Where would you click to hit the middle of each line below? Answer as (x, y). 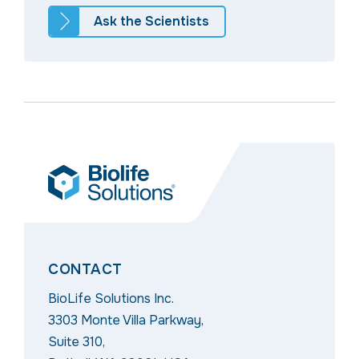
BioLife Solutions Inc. (111, 299)
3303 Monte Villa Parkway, (126, 321)
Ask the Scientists (151, 22)
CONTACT (85, 270)
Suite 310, (77, 342)
